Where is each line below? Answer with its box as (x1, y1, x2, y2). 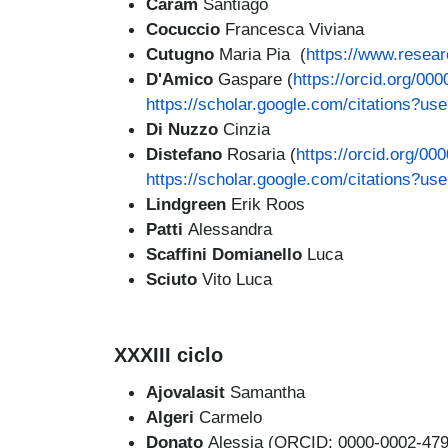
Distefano (146, 144, 222, 165)
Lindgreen (146, 194, 226, 215)
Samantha (230, 381, 305, 402)
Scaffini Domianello (146, 244, 307, 265)
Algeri (146, 406, 199, 427)
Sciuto (146, 269, 202, 290)
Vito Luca (202, 269, 272, 290)
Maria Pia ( (219, 44, 306, 65)
